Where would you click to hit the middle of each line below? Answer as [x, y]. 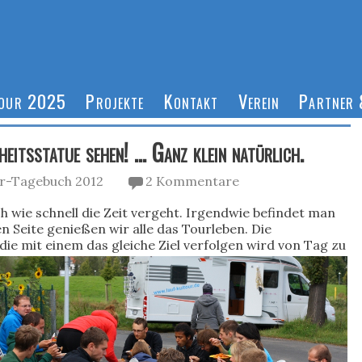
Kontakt [191, 100]
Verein [259, 100]
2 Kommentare [193, 181]
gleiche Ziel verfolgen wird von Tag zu [229, 244]
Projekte [115, 100]
